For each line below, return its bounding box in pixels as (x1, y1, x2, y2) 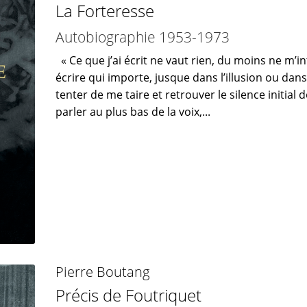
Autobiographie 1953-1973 (55, 26, 230, 47)
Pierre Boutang (55, 262, 149, 281)
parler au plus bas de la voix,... (55, 104, 210, 120)
